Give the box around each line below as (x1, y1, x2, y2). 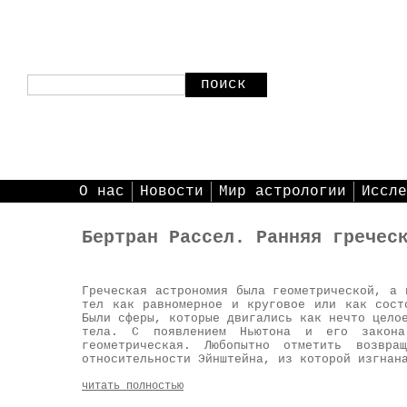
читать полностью (82, 380, 184, 392)
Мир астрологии (218, 183, 346, 200)
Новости (139, 183, 203, 200)
